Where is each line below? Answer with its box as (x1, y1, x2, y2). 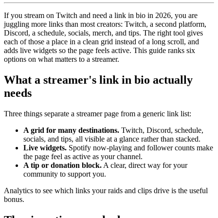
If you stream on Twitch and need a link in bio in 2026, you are (4, 11, 198, 19)
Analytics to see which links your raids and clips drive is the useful (4, 186, 208, 195)
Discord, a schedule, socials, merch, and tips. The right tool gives (4, 28, 203, 37)
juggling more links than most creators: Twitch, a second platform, (4, 19, 206, 28)
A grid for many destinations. (23, 126, 119, 134)
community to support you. (23, 169, 106, 178)
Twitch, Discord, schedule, (119, 126, 203, 134)
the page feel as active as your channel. (23, 152, 143, 161)
